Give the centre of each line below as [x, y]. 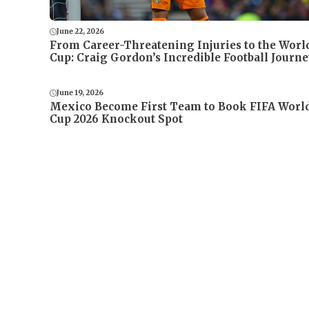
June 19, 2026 [80, 93]
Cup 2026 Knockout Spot [116, 119]
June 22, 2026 [80, 32]
